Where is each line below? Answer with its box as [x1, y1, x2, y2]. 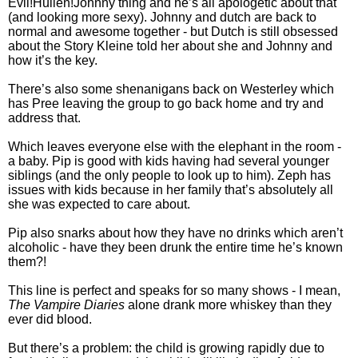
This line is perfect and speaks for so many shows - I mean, [8, 284, 340, 298]
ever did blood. [8, 312, 92, 327]
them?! [8, 255, 46, 269]
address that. [8, 111, 81, 125]
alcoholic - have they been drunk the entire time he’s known [8, 241, 343, 255]
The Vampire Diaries [8, 298, 125, 312]
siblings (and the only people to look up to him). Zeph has [8, 169, 331, 183]
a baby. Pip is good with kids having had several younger [8, 154, 329, 169]
